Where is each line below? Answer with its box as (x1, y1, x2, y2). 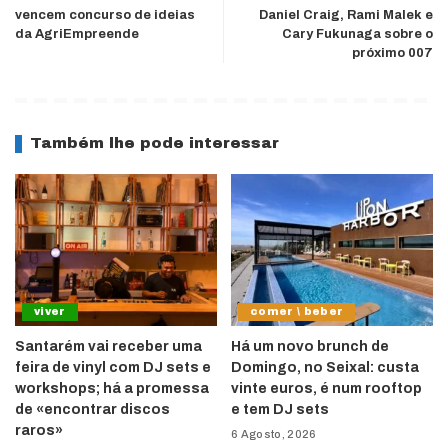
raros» (15, 422, 63, 438)
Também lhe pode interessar (30, 135, 279, 152)
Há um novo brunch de (231, 338, 389, 354)
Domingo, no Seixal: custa (231, 359, 419, 375)
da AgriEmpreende (15, 27, 139, 42)
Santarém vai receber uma (15, 338, 202, 354)
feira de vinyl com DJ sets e (15, 359, 211, 375)
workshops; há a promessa (15, 380, 209, 396)
